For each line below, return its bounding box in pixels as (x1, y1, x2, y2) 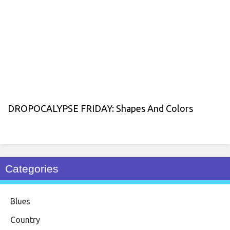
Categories (5, 162, 59, 175)
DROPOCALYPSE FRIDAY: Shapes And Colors (8, 103, 193, 113)
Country (10, 215, 40, 224)
